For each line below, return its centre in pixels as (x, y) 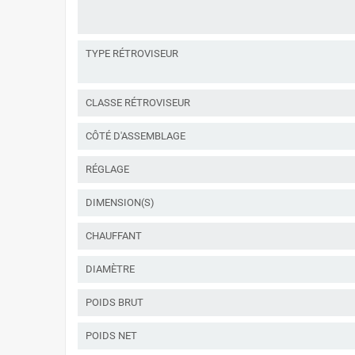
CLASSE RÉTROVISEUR (138, 102)
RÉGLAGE (107, 169)
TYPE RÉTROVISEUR (132, 53)
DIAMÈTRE (110, 269)
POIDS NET (111, 335)
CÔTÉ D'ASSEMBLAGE (136, 136)
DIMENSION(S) (120, 202)
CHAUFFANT (114, 235)
